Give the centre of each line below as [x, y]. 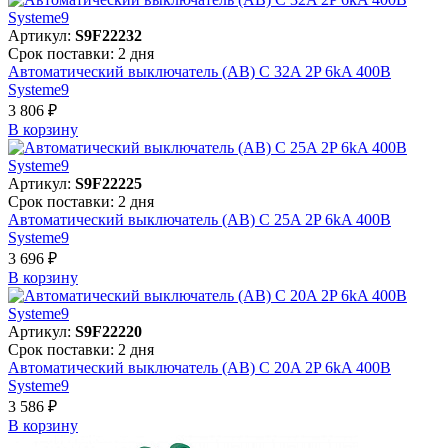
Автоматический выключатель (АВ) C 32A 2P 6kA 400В [199, 71]
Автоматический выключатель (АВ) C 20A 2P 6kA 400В [199, 367]
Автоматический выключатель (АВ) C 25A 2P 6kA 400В [199, 219]
